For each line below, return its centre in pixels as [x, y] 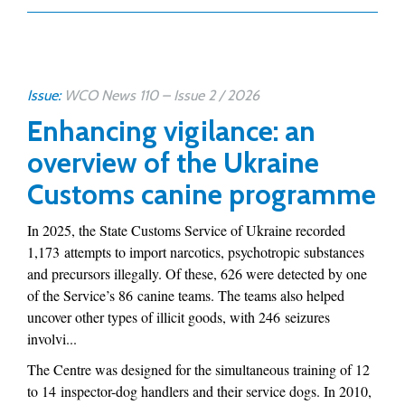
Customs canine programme [202, 194]
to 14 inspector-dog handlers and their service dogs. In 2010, [199, 391]
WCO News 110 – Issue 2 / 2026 [162, 95]
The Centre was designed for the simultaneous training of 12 [198, 369]
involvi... [52, 339]
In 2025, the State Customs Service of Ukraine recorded [186, 230]
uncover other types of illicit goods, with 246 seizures [179, 317]
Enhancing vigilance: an [171, 131]
